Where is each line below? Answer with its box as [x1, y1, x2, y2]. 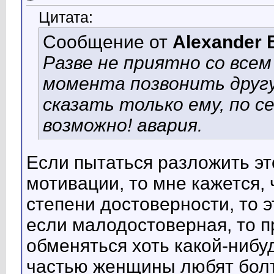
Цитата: [39, 9, 93, 26]
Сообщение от [43, 32, 172, 53]
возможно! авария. [43, 115, 202, 136]
